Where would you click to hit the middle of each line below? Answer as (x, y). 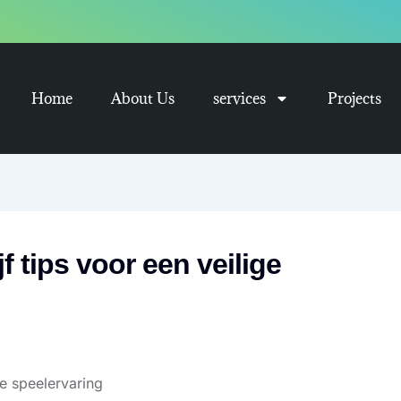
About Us (142, 99)
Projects (354, 99)
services (239, 99)
